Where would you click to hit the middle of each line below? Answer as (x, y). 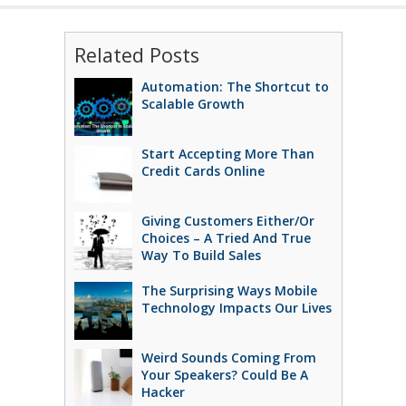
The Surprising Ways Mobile (229, 290)
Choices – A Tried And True (226, 238)
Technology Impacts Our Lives (236, 308)
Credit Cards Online (203, 171)
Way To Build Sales (201, 255)
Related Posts (136, 55)
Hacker (163, 392)
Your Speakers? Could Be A (224, 375)
